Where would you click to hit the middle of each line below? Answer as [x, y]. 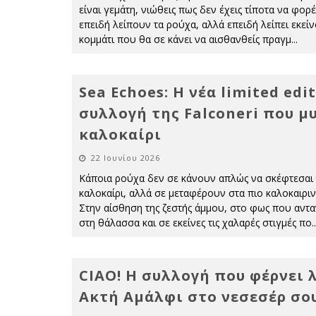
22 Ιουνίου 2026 [126, 158]
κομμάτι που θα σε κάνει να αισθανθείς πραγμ [185, 39]
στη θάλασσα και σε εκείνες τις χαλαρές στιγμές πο [195, 223]
